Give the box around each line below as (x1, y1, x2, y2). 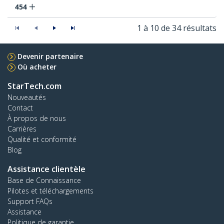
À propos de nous (7, 113, 66, 123)
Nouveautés (7, 92, 46, 102)
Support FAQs (7, 196, 52, 206)
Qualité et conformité (7, 134, 76, 144)
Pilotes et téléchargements (7, 186, 93, 196)
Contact (7, 103, 33, 113)
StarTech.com (7, 80, 61, 92)
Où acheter (17, 62, 56, 72)
